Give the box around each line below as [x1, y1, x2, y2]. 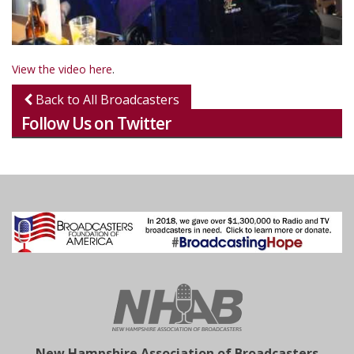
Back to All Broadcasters [32, 91, 179, 109]
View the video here [12, 62, 112, 77]
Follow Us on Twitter [21, 112, 171, 135]
